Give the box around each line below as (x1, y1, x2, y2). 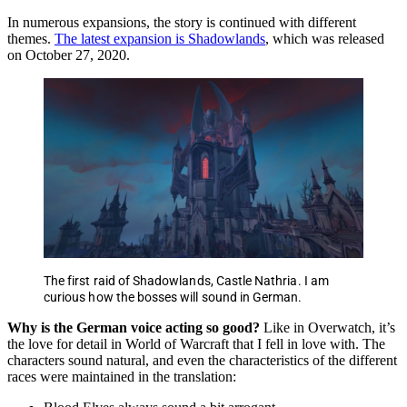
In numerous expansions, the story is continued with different (7, 14, 356, 30)
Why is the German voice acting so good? (7, 319, 260, 335)
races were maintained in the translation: (7, 368, 236, 384)
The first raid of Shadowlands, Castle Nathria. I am (44, 273, 329, 288)
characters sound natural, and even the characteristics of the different (7, 352, 397, 368)
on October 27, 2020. (7, 46, 130, 63)
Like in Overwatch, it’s (260, 319, 395, 335)
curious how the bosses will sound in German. (44, 289, 303, 304)
